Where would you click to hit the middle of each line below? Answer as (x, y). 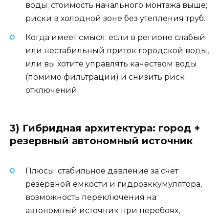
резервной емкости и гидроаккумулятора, (114, 184)
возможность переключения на (91, 197)
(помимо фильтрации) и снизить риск (105, 77)
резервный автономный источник (101, 141)
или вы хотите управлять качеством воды (111, 64)
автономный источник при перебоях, (103, 210)
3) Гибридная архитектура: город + (105, 128)
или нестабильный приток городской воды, (117, 50)
